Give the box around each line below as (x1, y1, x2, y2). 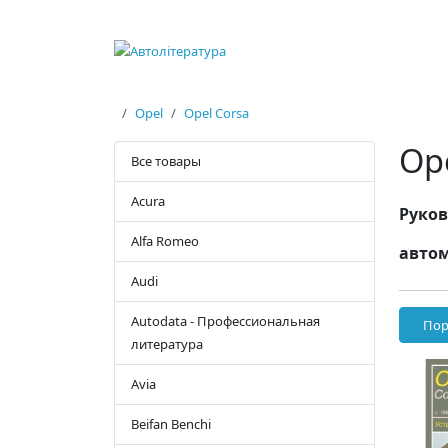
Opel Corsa (184, 104, 249, 123)
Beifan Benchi (131, 415, 211, 434)
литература (131, 335, 203, 354)
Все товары (131, 152, 201, 171)
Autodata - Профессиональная (131, 312, 320, 331)
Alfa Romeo (131, 232, 199, 251)
